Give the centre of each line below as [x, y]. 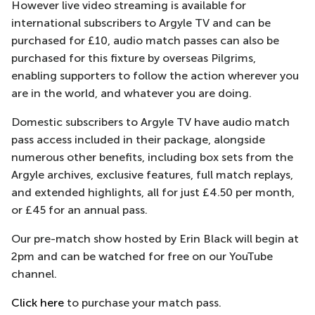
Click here [38, 303]
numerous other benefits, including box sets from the [152, 157]
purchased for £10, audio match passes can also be [145, 40]
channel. [34, 274]
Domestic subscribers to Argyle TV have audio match [150, 122]
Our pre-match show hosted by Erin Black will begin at [155, 239]
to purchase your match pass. [143, 303]
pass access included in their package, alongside [138, 140]
